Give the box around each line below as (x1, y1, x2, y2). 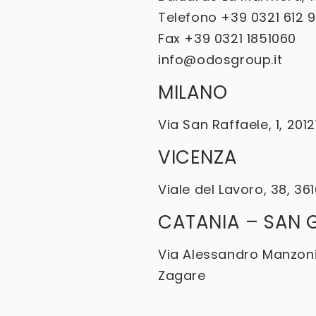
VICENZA (158, 145, 238, 170)
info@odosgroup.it (158, 51, 283, 68)
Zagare (158, 267, 206, 284)
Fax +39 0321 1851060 (158, 30, 296, 47)
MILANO (158, 80, 228, 105)
